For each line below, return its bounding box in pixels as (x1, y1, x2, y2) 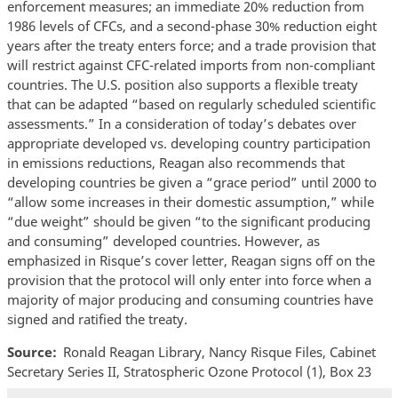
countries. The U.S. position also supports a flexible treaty (6, 76, 358, 94)
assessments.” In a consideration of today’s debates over (6, 115, 356, 133)
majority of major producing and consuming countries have (6, 291, 373, 309)
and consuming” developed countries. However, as (6, 232, 320, 251)
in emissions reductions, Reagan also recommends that (6, 154, 345, 172)
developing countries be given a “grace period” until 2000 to (6, 173, 377, 192)
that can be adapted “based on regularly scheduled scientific (6, 95, 376, 114)
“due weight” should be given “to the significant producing (6, 212, 370, 231)
